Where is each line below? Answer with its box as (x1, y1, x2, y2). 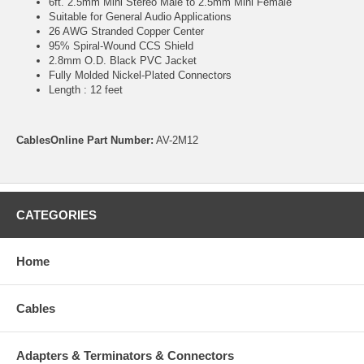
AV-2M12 (154, 133, 198, 146)
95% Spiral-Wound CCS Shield (49, 39, 193, 52)
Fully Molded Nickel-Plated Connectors (49, 68, 232, 81)
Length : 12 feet (49, 83, 123, 96)
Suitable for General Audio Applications (49, 10, 232, 23)
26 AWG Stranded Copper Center (49, 24, 204, 37)
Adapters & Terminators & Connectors (16, 348, 234, 362)
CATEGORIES (16, 207, 97, 222)
